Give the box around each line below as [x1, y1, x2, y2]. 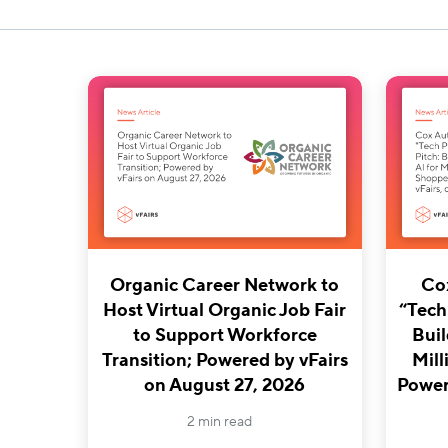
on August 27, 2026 [144, 373, 306, 397]
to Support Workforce [132, 323, 317, 347]
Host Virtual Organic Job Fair [103, 298, 347, 322]
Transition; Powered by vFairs [101, 348, 348, 372]
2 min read [187, 412, 253, 431]
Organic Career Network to [110, 273, 340, 297]
